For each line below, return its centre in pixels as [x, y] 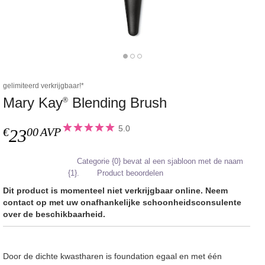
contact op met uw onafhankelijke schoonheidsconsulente [122, 202]
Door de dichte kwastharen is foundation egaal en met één [112, 256]
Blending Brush [117, 103]
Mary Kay [33, 103]
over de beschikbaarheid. [54, 214]
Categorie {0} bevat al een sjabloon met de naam [160, 161]
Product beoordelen [130, 173]
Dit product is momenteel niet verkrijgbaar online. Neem [115, 190]
